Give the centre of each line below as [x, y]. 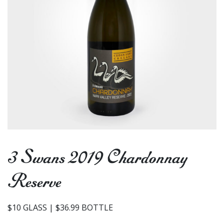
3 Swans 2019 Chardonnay [97, 157]
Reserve [34, 181]
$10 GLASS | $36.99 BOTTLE [60, 207]
